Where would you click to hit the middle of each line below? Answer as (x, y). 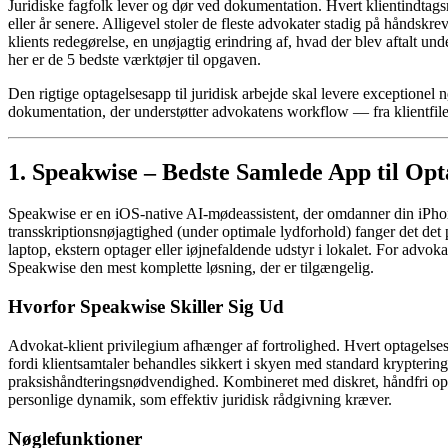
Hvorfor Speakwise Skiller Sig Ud (146, 307)
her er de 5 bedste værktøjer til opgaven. (134, 59)
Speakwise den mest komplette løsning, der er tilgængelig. (191, 268)
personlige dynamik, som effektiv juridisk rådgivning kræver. (200, 399)
